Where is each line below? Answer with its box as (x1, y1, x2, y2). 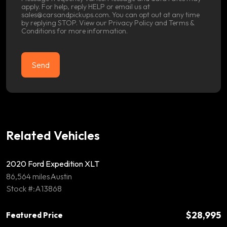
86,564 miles (6, 171, 50, 181)
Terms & (169, 18, 195, 27)
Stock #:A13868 (6, 183, 62, 194)
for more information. (55, 26, 128, 35)
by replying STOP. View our (21, 18, 108, 27)
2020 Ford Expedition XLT (6, 158, 99, 169)
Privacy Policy (108, 18, 153, 27)
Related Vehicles (6, 127, 100, 143)
